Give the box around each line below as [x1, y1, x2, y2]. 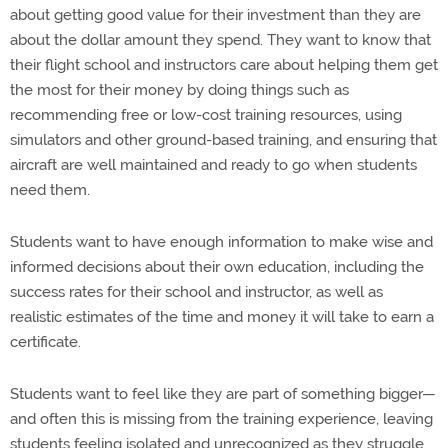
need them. [10, 181, 90, 199]
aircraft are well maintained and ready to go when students [10, 156, 417, 174]
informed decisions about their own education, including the [10, 258, 424, 276]
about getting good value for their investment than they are [10, 6, 421, 24]
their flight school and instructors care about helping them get [10, 56, 438, 74]
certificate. [10, 333, 81, 351]
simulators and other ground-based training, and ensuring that [10, 131, 437, 149]
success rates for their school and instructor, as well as [10, 283, 383, 301]
